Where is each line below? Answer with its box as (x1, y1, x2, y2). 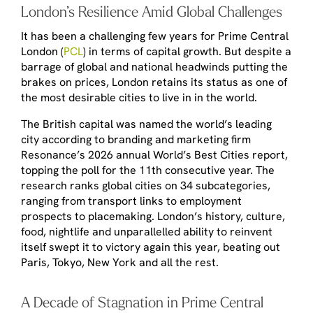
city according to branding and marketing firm (21, 131, 251, 147)
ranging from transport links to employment (21, 193, 242, 208)
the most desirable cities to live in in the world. (21, 89, 257, 105)
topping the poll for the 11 (21, 162, 152, 177)
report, (249, 147, 288, 162)
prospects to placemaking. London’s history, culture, (21, 208, 285, 224)
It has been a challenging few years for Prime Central (21, 28, 289, 43)
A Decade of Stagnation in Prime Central (21, 292, 263, 311)
